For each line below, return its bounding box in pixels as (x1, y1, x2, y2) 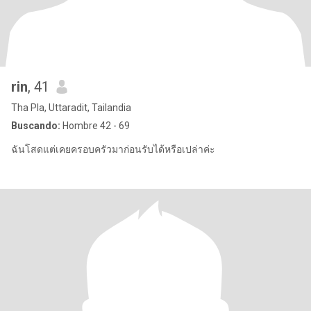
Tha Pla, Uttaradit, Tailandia (11, 102, 131, 113)
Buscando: (11, 120, 60, 131)
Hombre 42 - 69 (60, 120, 130, 131)
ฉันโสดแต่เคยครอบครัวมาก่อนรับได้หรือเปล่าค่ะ (11, 144, 215, 155)
